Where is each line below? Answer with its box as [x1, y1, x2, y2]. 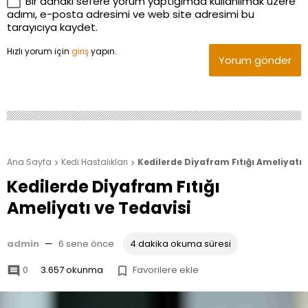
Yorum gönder [219, 53, 291, 68]
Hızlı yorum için [7, 45, 71, 58]
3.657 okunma [41, 263, 103, 277]
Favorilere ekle [133, 263, 199, 277]
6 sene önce [58, 237, 114, 251]
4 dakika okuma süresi [130, 237, 231, 251]
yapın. [89, 45, 117, 58]
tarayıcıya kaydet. [7, 20, 98, 35]
